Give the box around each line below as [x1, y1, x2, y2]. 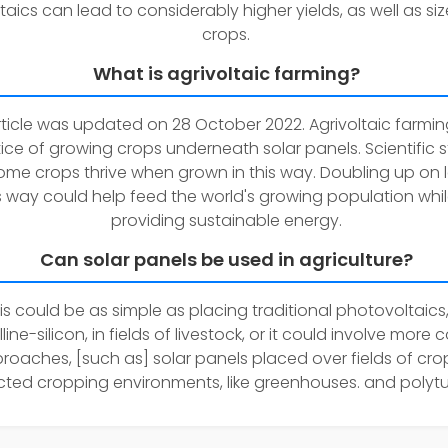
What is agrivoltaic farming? [92, 61, 360, 86]
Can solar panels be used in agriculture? [39, 247, 413, 272]
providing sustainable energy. [110, 209, 342, 232]
